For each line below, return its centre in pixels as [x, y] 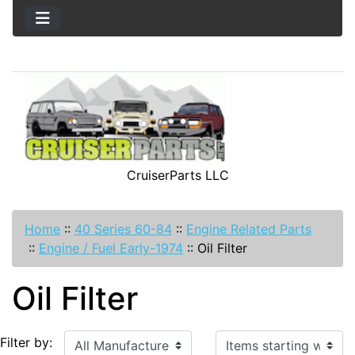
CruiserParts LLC [177, 175]
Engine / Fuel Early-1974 [111, 248]
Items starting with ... [278, 339]
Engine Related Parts [249, 229]
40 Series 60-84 [123, 229]
